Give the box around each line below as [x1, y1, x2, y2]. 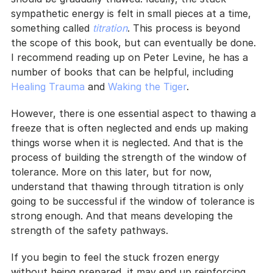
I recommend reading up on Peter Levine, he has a [11, 51, 251, 63]
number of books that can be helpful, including [11, 65, 236, 78]
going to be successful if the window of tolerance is [11, 194, 258, 207]
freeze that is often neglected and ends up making [11, 121, 251, 134]
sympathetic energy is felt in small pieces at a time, [11, 7, 254, 19]
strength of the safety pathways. [11, 224, 168, 236]
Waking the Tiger [108, 80, 186, 93]
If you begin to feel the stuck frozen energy [11, 250, 222, 263]
